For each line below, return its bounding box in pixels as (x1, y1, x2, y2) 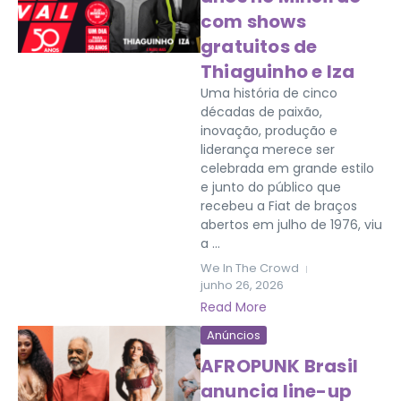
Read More (200, 298, 267, 316)
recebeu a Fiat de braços (200, 197, 357, 215)
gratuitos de (200, 34, 318, 59)
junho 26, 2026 (200, 277, 284, 294)
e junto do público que (200, 178, 341, 196)
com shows (200, 9, 306, 34)
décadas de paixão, (200, 103, 322, 121)
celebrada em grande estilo (200, 159, 374, 177)
